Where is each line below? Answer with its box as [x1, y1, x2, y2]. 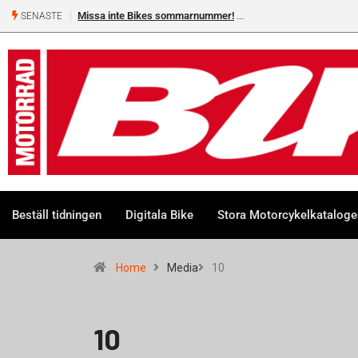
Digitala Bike [125, 207, 193, 222]
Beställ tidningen [12, 207, 101, 222]
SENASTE [18, 10, 62, 22]
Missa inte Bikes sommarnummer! [78, 10, 234, 22]
